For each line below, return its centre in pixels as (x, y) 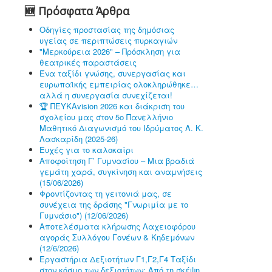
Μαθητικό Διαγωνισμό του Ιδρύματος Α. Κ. (121, 128)
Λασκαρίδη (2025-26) (79, 139)
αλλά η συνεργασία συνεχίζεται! (106, 95)
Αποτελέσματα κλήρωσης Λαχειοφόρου (117, 226)
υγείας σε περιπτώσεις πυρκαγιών (108, 40)
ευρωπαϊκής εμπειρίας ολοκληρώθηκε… (119, 84)
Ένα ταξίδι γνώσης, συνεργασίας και (113, 73)
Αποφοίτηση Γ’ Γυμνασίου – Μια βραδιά (117, 161)
